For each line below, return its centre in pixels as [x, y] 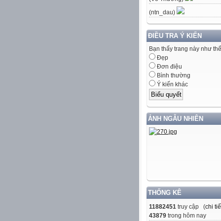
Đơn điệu [169, 67]
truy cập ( [191, 206]
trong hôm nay [186, 215]
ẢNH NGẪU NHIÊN [176, 118]
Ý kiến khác [172, 85]
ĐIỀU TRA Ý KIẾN [175, 36]
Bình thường [173, 76]
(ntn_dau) [163, 13]
